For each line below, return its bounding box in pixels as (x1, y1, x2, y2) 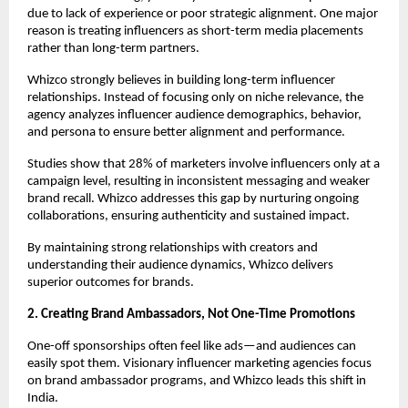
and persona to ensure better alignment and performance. (27, 125, 345, 139)
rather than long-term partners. (27, 41, 199, 56)
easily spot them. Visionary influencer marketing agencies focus (27, 356, 372, 371)
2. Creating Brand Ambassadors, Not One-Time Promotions (27, 307, 355, 321)
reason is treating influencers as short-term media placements (27, 24, 363, 38)
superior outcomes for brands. (27, 275, 194, 290)
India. (27, 391, 58, 405)
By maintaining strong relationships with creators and (27, 240, 318, 255)
